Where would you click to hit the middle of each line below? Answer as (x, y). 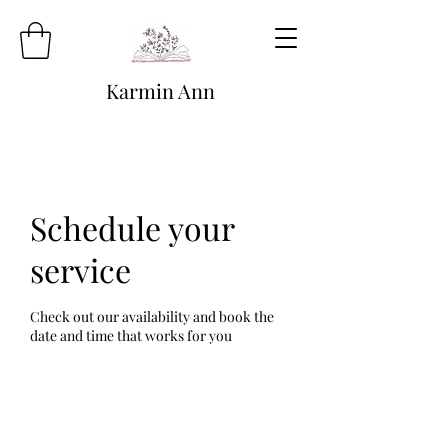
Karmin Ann (160, 90)
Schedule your (132, 227)
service (80, 269)
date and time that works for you (131, 335)
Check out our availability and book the (152, 316)
